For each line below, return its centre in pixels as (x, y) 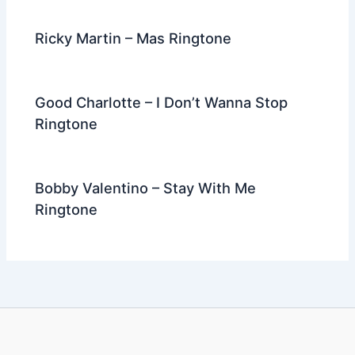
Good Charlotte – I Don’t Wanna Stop (162, 103)
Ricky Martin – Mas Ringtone (134, 38)
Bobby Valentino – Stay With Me (146, 188)
